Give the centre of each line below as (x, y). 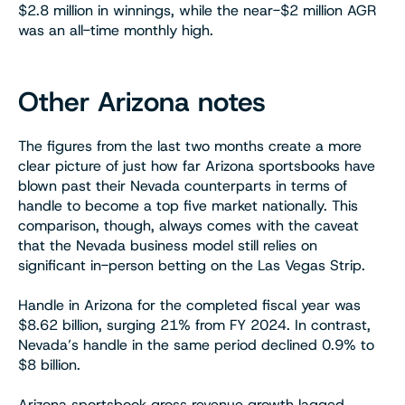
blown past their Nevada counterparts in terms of (183, 186)
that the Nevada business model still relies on (168, 246)
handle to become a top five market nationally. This (188, 206)
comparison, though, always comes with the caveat (188, 226)
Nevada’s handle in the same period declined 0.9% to (196, 345)
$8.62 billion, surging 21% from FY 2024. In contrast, (194, 325)
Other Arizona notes (142, 102)
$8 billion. (49, 365)
